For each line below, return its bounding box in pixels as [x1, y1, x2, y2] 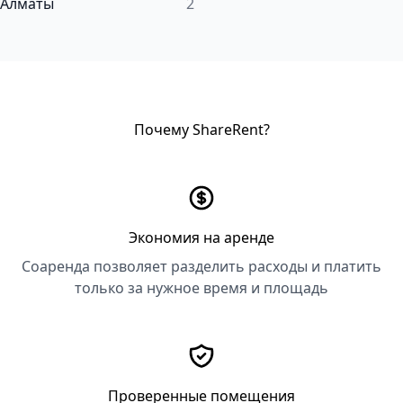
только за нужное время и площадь [75, 278, 328, 298]
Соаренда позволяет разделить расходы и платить [22, 256, 381, 276]
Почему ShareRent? [133, 120, 270, 139]
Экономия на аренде [129, 228, 274, 247]
